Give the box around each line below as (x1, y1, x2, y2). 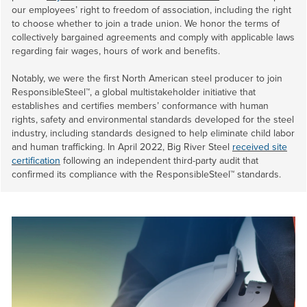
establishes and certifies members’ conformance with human (12, 99, 269, 113)
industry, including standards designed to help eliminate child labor (12, 126, 295, 140)
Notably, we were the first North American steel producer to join (12, 71, 282, 86)
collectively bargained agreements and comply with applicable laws (12, 30, 295, 45)
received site (232, 140, 287, 154)
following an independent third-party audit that (60, 153, 258, 168)
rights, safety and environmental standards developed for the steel (12, 112, 294, 127)
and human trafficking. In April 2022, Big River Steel (12, 140, 232, 154)
